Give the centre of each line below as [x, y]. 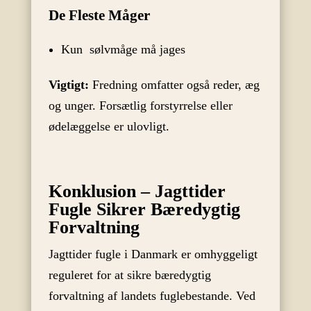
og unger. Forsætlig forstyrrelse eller [140, 106]
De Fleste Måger [99, 16]
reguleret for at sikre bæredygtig [129, 275]
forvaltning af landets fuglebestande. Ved [152, 296]
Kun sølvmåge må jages [123, 50]
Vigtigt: [68, 85]
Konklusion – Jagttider [137, 192]
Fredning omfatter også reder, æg [174, 85]
